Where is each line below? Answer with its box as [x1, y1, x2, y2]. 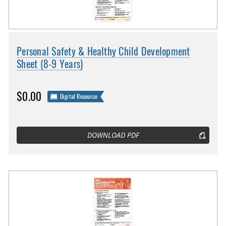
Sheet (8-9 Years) [17, 57, 83, 71]
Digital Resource [60, 92, 98, 100]
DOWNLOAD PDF [87, 131, 139, 140]
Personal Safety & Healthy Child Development [17, 44, 190, 59]
